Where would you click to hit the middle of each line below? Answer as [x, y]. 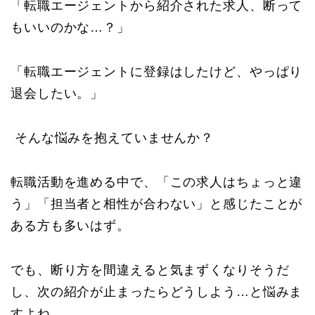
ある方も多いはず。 [70, 225]
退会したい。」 [57, 93]
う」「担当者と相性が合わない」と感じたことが [157, 204]
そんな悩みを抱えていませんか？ [112, 137]
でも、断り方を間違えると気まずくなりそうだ [150, 270]
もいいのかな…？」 [70, 27]
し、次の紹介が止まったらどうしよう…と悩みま [157, 291]
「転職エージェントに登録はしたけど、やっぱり [157, 71]
